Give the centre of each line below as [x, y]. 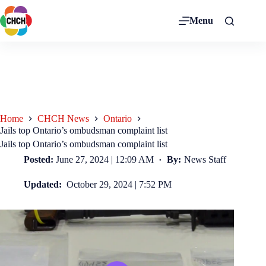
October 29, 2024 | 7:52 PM [119, 184]
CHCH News [63, 119]
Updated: [44, 184]
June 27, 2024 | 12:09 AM [105, 159]
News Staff [205, 159]
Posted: [39, 159]
